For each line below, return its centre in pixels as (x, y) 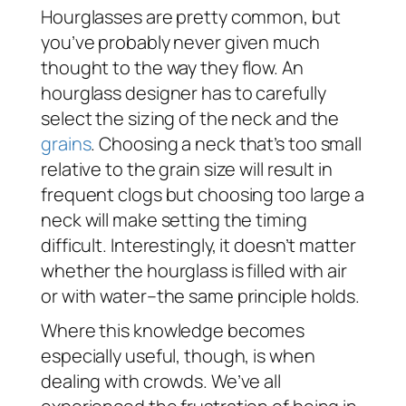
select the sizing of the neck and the (190, 118)
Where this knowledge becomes (173, 330)
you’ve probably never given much (180, 42)
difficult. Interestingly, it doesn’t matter (198, 245)
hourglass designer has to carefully (184, 92)
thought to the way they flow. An (172, 67)
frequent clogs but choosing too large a (203, 194)
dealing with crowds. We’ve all (161, 381)
